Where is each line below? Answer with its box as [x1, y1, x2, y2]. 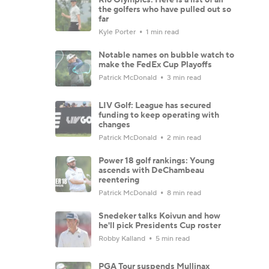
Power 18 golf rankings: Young [98, 155, 214, 166]
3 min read [165, 73, 201, 82]
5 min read [154, 234, 190, 243]
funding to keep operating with [98, 109, 219, 121]
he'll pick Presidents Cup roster [98, 220, 221, 231]
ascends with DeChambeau [98, 165, 204, 176]
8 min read [165, 188, 201, 198]
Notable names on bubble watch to [98, 49, 234, 61]
